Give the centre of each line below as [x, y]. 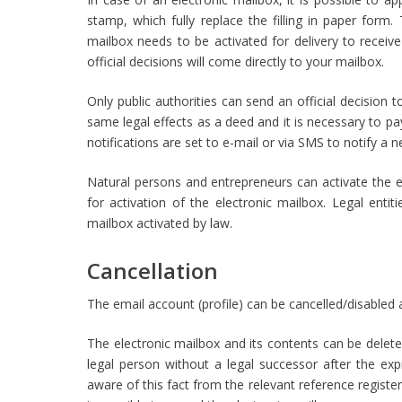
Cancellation [153, 271]
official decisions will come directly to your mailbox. [236, 61]
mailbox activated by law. [160, 223]
